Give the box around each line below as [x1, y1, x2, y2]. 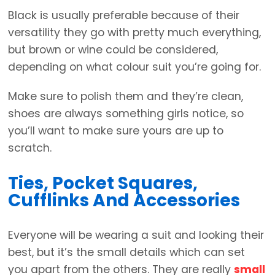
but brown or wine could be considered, [8, 42, 218, 58]
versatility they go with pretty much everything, [8, 25, 261, 41]
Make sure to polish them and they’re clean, [8, 89, 243, 104]
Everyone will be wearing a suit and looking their [8, 227, 264, 242]
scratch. [8, 141, 52, 156]
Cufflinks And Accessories [8, 188, 240, 213]
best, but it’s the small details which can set [8, 244, 245, 260]
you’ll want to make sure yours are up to [8, 123, 223, 139]
